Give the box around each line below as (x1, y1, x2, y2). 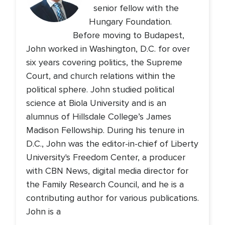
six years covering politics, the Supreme (26, 57, 182, 68)
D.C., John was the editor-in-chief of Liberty (26, 138, 198, 149)
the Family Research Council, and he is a (26, 179, 184, 190)
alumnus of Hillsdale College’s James (26, 111, 171, 122)
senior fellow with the (93, 3, 179, 14)
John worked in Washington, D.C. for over (26, 43, 190, 54)
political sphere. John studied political (26, 84, 174, 95)
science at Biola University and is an (26, 97, 166, 108)
